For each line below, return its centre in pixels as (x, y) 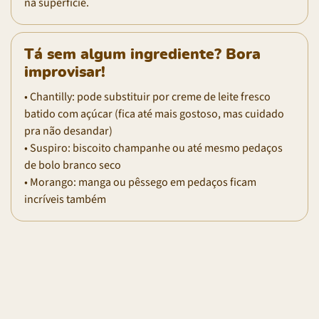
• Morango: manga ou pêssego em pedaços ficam (140, 182)
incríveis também (65, 199)
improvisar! (65, 72)
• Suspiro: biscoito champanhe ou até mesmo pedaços (153, 148)
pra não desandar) (68, 131)
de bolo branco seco (73, 165)
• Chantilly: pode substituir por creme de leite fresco (147, 96)
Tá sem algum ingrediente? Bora (142, 54)
